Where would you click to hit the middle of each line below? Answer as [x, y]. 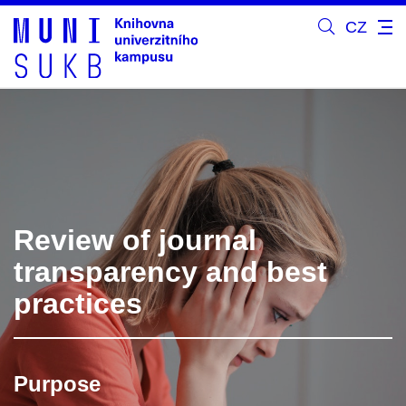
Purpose [57, 383]
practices [78, 303]
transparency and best [170, 271]
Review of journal [135, 240]
